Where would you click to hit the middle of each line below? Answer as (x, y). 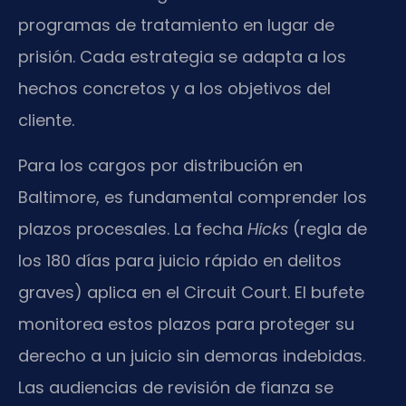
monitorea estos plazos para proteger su (186, 324)
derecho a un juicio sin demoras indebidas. (192, 355)
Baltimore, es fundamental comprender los (193, 197)
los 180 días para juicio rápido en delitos (180, 260)
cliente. (46, 121)
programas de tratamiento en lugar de (176, 25)
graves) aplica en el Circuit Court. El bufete (191, 292)
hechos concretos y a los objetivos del (174, 89)
